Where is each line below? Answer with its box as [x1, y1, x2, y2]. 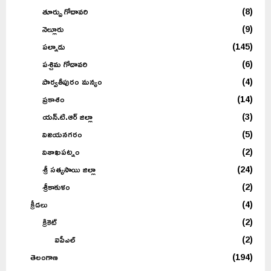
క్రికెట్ [42, 213, 57, 230]
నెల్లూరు [42, 20, 64, 37]
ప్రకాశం [42, 90, 65, 107]
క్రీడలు [30, 195, 48, 212]
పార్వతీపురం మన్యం [42, 73, 102, 90]
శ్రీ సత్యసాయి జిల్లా [42, 160, 96, 177]
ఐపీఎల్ [54, 230, 76, 247]
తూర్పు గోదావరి [42, 2, 88, 19]
